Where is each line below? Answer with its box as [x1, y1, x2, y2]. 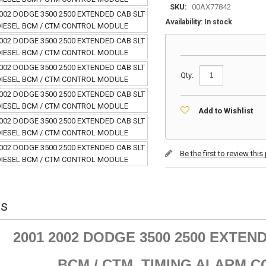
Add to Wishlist [198, 106, 254, 116]
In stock [204, 18, 233, 27]
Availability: [165, 18, 205, 27]
